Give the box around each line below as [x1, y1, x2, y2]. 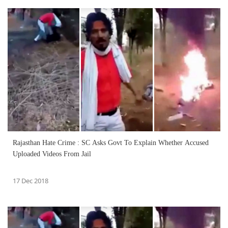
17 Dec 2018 [13, 176, 48, 185]
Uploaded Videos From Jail [13, 150, 91, 158]
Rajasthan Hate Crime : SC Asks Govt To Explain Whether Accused [13, 138, 209, 147]
